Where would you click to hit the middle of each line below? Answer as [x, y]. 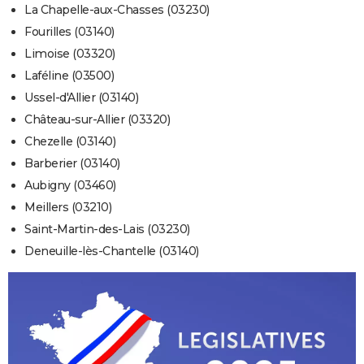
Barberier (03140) [72, 164]
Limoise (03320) [70, 54]
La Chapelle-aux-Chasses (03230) [117, 10]
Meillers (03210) [68, 208]
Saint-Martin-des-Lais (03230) [107, 230]
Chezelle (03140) [70, 142]
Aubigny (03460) [70, 186]
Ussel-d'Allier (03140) [81, 98]
